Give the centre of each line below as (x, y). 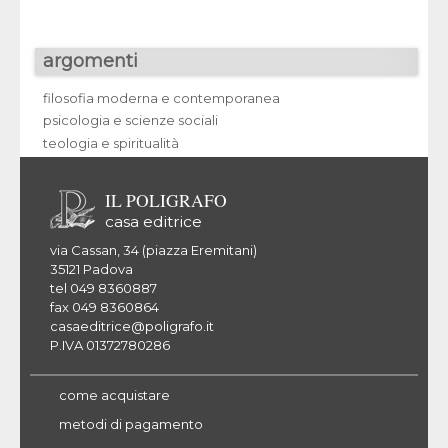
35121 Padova (91, 268)
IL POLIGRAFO (166, 200)
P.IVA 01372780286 (110, 344)
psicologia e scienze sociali (130, 120)
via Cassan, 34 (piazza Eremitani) (153, 249)
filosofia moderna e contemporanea (161, 97)
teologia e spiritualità (111, 142)
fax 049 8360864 (104, 306)
